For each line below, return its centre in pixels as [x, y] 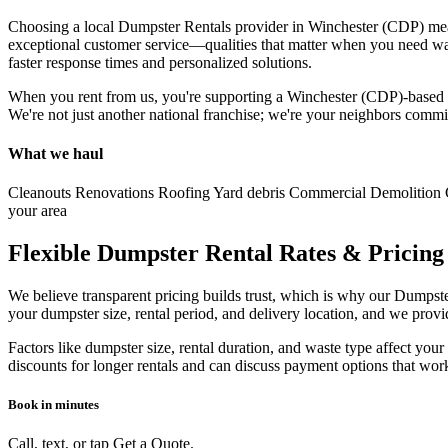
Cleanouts [39, 193]
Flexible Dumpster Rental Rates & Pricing [226, 253]
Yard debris [247, 193]
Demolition [403, 193]
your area [37, 211]
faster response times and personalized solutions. [160, 62]
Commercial [325, 193]
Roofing [182, 193]
